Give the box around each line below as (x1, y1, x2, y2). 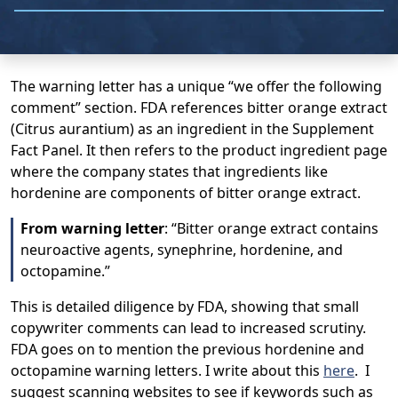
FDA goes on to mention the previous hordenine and (11, 339, 364, 359)
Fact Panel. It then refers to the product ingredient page (11, 140, 387, 160)
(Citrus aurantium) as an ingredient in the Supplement (11, 119, 374, 139)
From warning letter (20, 219, 164, 238)
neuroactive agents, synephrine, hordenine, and (20, 240, 343, 259)
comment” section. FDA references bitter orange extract (11, 98, 387, 117)
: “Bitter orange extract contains (164, 219, 378, 238)
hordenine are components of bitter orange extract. (11, 183, 361, 203)
